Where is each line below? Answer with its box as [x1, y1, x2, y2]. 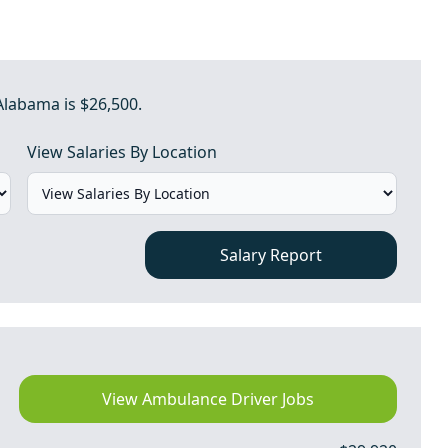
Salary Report [220, 244, 323, 266]
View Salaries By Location [26, 141, 217, 163]
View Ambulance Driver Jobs [101, 388, 314, 410]
